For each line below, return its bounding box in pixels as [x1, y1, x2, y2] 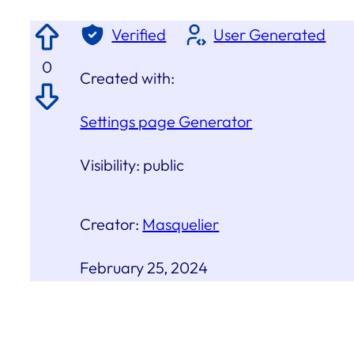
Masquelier [142, 214, 220, 235]
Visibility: [80, 155, 144, 175]
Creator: [80, 214, 143, 235]
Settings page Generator [80, 111, 253, 132]
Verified [111, 24, 167, 45]
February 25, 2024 [80, 258, 209, 278]
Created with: [80, 68, 175, 88]
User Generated [213, 24, 326, 45]
